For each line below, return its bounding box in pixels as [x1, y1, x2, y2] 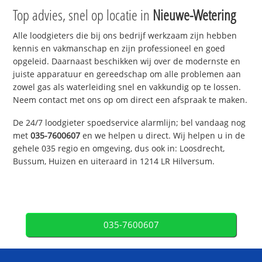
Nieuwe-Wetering [153, 5, 236, 25]
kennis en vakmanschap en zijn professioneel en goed [13, 43, 226, 54]
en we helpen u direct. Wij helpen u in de [80, 130, 246, 142]
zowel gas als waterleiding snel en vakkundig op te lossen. [13, 81, 242, 93]
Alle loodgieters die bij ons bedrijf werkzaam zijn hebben [13, 30, 237, 42]
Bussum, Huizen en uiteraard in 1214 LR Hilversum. [13, 156, 215, 167]
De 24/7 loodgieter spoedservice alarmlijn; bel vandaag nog [13, 117, 246, 129]
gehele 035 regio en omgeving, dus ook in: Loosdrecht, [13, 143, 225, 154]
